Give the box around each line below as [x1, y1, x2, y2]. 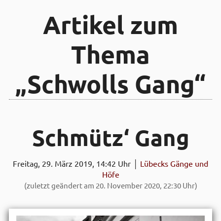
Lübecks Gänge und [140, 159, 208, 169]
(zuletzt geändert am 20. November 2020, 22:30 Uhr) [24, 182, 197, 190]
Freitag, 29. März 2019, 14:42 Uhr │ [13, 159, 140, 169]
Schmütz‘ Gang [32, 124, 189, 151]
